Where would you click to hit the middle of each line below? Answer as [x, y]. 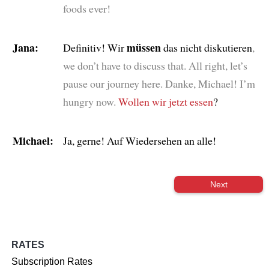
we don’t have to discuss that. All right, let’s [155, 65]
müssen [144, 47]
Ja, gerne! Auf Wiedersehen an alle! [139, 140]
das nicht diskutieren [206, 47]
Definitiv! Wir [95, 47]
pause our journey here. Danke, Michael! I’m [159, 83]
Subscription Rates [52, 262]
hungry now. [89, 101]
